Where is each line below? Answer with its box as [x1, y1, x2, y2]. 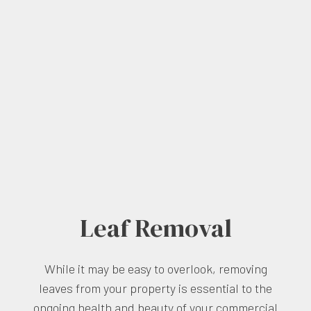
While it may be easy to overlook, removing [44, 260, 267, 276]
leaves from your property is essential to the [39, 280, 272, 296]
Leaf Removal [79, 210, 232, 245]
